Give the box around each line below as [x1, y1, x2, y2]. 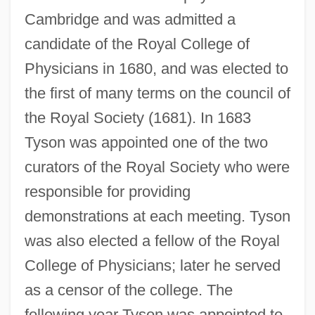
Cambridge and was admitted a [24, 10, 236, 28]
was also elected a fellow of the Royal [24, 231, 280, 250]
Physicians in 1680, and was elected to [24, 59, 288, 77]
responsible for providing [24, 182, 191, 200]
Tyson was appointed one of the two [24, 133, 268, 151]
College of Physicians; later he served [24, 256, 281, 274]
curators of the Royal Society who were [24, 157, 290, 176]
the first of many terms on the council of [24, 84, 290, 102]
